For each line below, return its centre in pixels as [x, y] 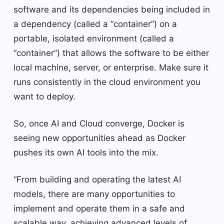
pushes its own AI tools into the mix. [86, 152]
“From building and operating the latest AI [97, 179]
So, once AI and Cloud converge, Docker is [99, 123]
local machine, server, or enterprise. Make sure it [111, 67]
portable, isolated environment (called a [94, 38]
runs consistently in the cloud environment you [107, 82]
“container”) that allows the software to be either [111, 53]
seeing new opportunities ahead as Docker [99, 138]
